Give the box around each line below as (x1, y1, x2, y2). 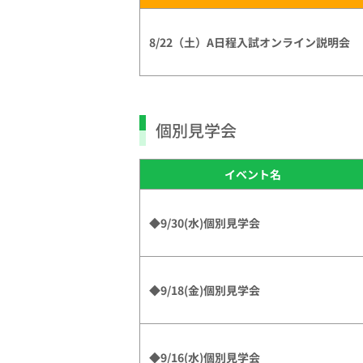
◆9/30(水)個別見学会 (148, 214, 260, 231)
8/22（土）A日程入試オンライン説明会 (148, 33, 350, 50)
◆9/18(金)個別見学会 (148, 281, 260, 298)
